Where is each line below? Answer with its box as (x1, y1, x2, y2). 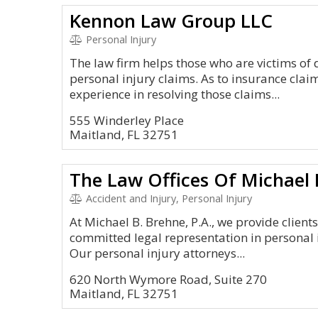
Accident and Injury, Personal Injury (82, 192, 252, 205)
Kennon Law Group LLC (70, 8, 273, 33)
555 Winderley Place (70, 112, 184, 128)
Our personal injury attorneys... (70, 245, 245, 261)
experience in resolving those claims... (70, 86, 280, 102)
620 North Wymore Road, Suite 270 (70, 271, 267, 287)
